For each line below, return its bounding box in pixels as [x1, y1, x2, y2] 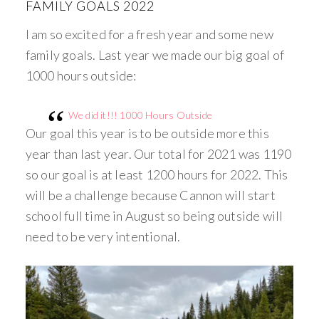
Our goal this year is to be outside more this [25, 125, 269, 141]
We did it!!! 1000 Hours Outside [68, 108, 213, 121]
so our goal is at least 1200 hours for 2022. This [25, 166, 288, 182]
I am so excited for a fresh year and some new [25, 26, 273, 42]
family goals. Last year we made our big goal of [25, 46, 285, 63]
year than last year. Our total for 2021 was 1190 [25, 145, 292, 162]
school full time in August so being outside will [25, 207, 283, 224]
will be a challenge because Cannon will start [25, 187, 276, 203]
